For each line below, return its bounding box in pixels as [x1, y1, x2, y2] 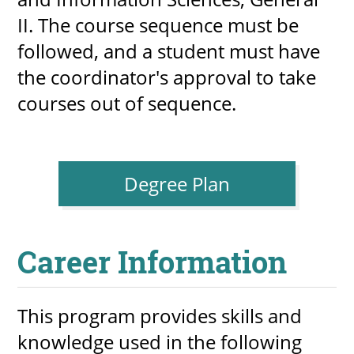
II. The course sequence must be [17, 11, 299, 38]
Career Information [17, 241, 288, 281]
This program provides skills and [17, 303, 303, 330]
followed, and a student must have [17, 37, 321, 64]
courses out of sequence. [17, 89, 237, 116]
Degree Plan [124, 170, 230, 197]
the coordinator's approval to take [17, 63, 317, 90]
